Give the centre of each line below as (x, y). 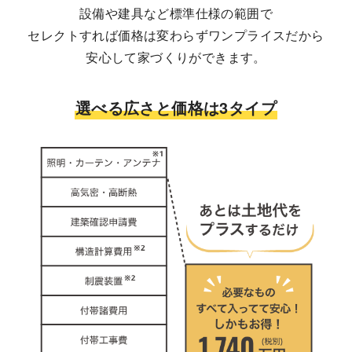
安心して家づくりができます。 (176, 57)
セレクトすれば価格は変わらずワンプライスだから (176, 35)
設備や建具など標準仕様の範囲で (176, 13)
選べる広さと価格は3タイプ (176, 107)
